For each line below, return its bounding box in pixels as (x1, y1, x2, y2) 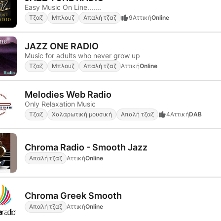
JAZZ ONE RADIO (25, 40, 99, 51)
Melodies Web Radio (25, 89, 111, 100)
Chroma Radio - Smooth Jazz (25, 142, 147, 152)
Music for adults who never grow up (25, 51, 140, 60)
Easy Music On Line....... (25, 2, 101, 11)
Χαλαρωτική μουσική (52, 110, 112, 118)
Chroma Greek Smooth (25, 190, 122, 201)
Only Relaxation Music (25, 99, 96, 108)
